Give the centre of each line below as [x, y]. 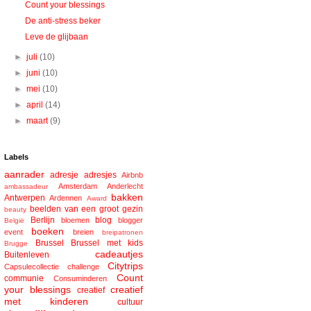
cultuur [130, 302]
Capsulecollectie [32, 267]
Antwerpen [25, 198]
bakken [127, 197]
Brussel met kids [107, 243]
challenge [83, 267]
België [14, 221]
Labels [16, 157]
